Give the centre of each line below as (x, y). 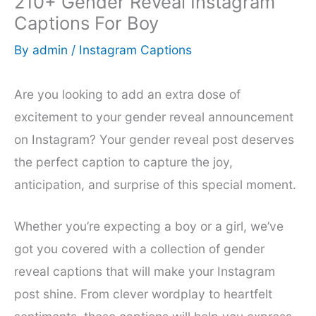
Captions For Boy (86, 23)
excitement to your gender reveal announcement (154, 116)
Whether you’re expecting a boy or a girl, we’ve (149, 226)
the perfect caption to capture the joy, (123, 162)
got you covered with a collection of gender (139, 249)
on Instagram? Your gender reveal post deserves (154, 139)
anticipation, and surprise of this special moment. (155, 184)
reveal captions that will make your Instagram (145, 272)
